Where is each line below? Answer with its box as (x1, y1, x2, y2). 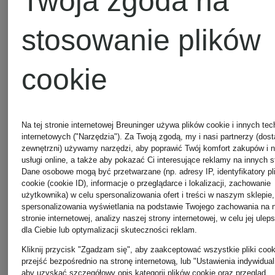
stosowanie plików (21, 24, 261, 56)
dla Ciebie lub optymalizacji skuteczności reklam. (21, 225, 198, 234)
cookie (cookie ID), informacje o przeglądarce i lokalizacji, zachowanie (21, 179, 271, 188)
